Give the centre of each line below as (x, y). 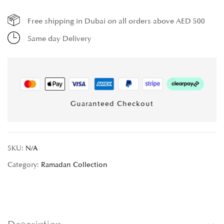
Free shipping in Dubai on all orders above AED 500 (116, 21)
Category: (24, 164)
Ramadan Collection (74, 164)
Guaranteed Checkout (112, 103)
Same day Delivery (59, 39)
